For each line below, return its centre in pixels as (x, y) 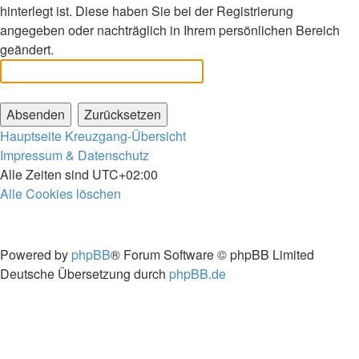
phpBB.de (198, 274)
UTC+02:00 (125, 174)
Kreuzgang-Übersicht (125, 136)
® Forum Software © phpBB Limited (212, 254)
